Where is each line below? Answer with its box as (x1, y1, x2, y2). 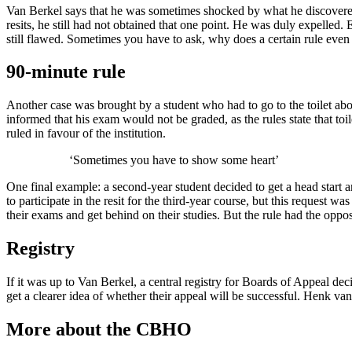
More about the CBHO (6, 319, 192, 340)
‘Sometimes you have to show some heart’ (69, 153, 279, 167)
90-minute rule (6, 61, 126, 82)
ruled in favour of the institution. (6, 126, 166, 141)
